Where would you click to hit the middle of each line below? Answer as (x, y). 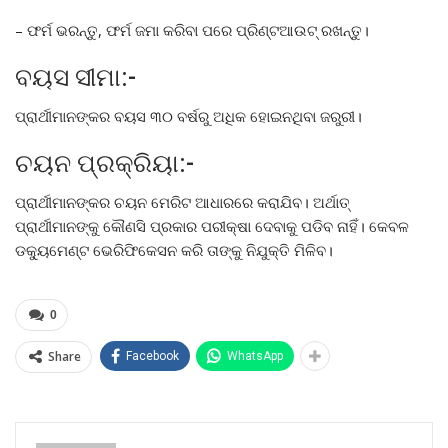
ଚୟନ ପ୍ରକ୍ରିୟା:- (104, 163)
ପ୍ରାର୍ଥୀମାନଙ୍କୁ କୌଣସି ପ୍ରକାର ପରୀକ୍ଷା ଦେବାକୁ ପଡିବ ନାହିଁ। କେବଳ (212, 225)
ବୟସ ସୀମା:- (75, 77)
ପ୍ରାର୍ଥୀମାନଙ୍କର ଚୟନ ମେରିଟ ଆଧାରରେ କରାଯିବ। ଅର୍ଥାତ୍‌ (182, 201)
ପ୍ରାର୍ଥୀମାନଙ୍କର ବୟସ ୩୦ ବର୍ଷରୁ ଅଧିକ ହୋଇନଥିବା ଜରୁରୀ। (188, 115)
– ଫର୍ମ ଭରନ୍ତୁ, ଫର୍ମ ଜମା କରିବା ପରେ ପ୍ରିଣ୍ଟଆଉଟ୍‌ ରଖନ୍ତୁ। (192, 29)
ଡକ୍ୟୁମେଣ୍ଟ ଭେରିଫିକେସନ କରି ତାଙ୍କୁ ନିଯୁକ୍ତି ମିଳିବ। (174, 249)
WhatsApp (255, 355)
